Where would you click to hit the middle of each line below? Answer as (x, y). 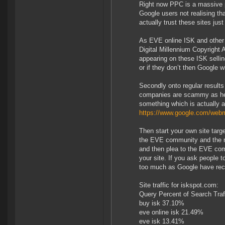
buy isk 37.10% (162, 203)
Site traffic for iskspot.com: (179, 185)
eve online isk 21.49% (171, 212)
